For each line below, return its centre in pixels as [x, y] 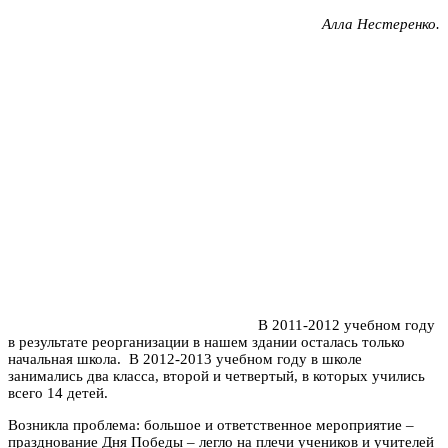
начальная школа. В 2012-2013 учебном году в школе [185, 358]
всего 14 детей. [58, 392]
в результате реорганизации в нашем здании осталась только [206, 341]
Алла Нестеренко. [381, 23]
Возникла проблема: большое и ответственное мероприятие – [211, 424]
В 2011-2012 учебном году [346, 324]
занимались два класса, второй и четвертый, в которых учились [216, 375]
